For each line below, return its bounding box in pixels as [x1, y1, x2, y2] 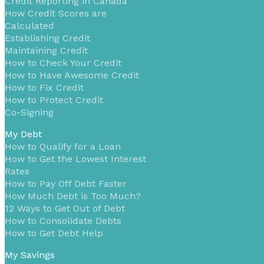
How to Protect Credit [5, 94, 103, 106]
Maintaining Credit [5, 45, 88, 57]
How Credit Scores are [5, 8, 107, 19]
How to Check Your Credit [5, 57, 121, 69]
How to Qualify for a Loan [5, 141, 121, 153]
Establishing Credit [5, 32, 90, 44]
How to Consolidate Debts [5, 215, 121, 227]
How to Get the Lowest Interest [5, 153, 146, 165]
